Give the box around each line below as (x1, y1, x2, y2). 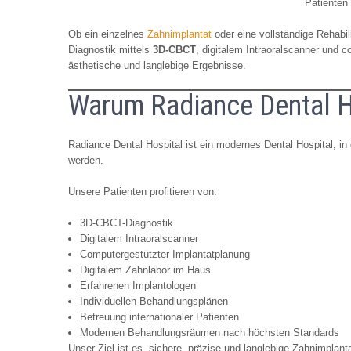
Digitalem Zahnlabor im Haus (80, 263, 211, 276)
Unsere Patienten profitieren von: (68, 185, 217, 197)
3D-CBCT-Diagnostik (80, 216, 173, 229)
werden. (68, 154, 103, 166)
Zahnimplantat (147, 27, 212, 40)
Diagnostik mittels (68, 43, 153, 56)
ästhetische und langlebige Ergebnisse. (68, 59, 246, 71)
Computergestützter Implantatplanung (80, 248, 250, 260)
